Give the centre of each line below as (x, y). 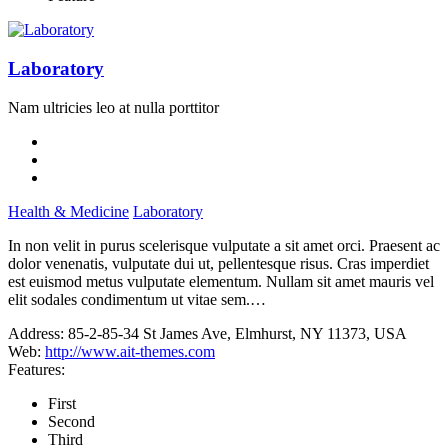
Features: (36, 369)
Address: (36, 333)
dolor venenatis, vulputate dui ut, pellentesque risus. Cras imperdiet (218, 263)
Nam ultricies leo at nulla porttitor (113, 107)
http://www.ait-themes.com (130, 351)
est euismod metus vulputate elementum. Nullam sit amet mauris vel (221, 281)
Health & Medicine (68, 211)
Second (71, 421)
